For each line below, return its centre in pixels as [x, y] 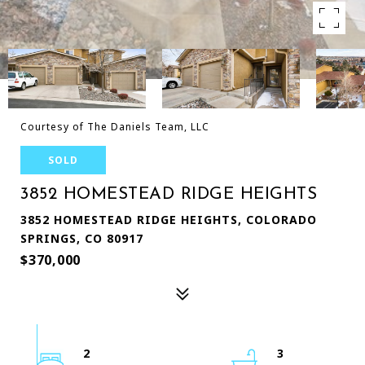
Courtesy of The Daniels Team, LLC [115, 127]
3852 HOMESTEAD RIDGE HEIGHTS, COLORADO [169, 220]
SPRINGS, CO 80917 [82, 238]
